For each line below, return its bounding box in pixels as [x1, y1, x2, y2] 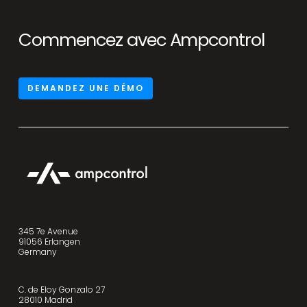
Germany [18, 245, 57, 258]
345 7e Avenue [18, 225, 78, 237]
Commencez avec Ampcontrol [18, 27, 265, 52]
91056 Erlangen [18, 235, 80, 247]
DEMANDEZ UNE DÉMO [27, 82, 144, 94]
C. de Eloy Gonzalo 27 [18, 283, 105, 295]
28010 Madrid [18, 293, 73, 306]
